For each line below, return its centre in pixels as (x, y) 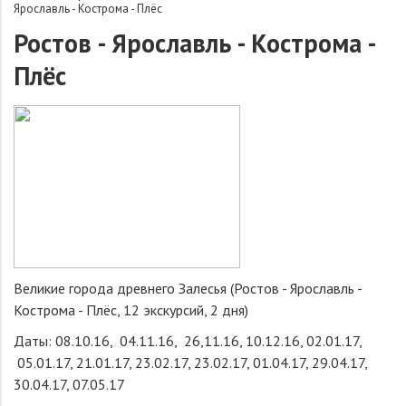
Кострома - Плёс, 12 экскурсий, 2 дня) (133, 310)
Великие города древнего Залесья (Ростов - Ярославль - (188, 288)
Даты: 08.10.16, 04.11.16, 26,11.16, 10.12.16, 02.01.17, (188, 341)
